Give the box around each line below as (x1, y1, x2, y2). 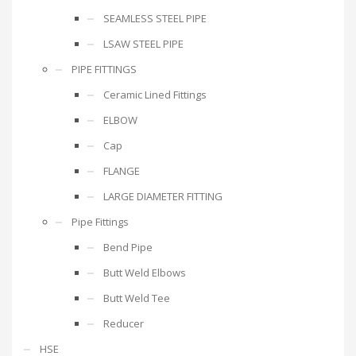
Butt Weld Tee (103, 290, 170, 305)
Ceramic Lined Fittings (103, 87, 207, 102)
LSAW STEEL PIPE (103, 36, 184, 51)
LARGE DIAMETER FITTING (103, 188, 222, 203)
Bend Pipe (103, 239, 153, 254)
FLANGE (103, 163, 140, 178)
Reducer (103, 315, 144, 331)
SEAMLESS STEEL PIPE (103, 10, 207, 25)
